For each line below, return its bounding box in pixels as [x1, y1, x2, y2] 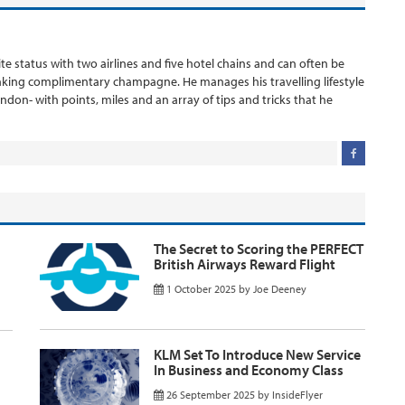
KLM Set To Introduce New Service [154, 344, 361, 363]
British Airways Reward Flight [154, 254, 335, 273]
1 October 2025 [166, 281, 236, 296]
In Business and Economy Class [154, 360, 344, 379]
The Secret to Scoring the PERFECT [154, 239, 363, 258]
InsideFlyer [272, 387, 323, 401]
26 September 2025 [166, 387, 255, 401]
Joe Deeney [253, 281, 306, 296]
